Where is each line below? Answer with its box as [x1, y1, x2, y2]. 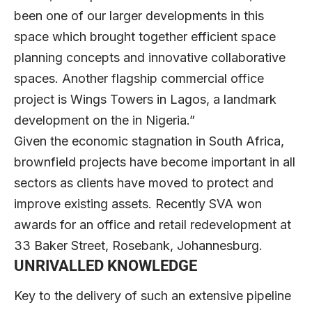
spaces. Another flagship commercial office [14, 71, 264, 86]
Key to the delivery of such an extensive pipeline [14, 288, 291, 304]
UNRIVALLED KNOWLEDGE [14, 257, 197, 275]
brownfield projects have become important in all [14, 155, 295, 170]
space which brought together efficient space [14, 29, 276, 45]
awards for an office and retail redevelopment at [14, 217, 291, 233]
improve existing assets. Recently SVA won [14, 196, 262, 212]
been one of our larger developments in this [14, 8, 264, 24]
